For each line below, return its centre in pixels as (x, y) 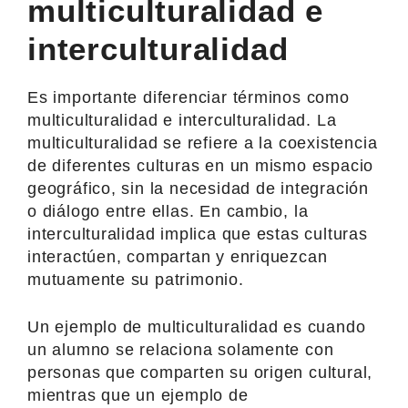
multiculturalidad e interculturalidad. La (182, 120)
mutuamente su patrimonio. (136, 279)
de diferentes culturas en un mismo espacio (201, 165)
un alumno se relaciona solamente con (181, 349)
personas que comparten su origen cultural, (200, 372)
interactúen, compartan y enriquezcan (178, 256)
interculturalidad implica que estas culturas (198, 234)
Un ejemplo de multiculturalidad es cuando (197, 326)
